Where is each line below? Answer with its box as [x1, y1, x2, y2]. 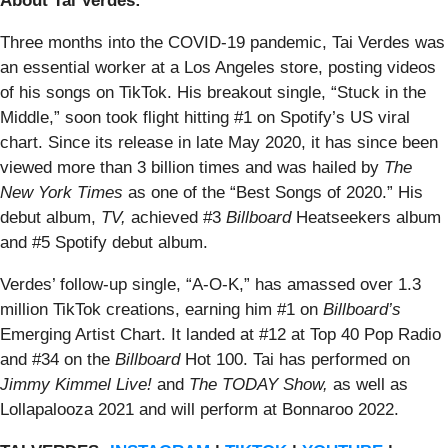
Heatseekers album [296, 207, 441, 227]
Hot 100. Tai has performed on [180, 349, 410, 369]
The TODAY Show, [189, 374, 333, 394]
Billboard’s [323, 299, 401, 319]
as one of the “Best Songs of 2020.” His [128, 182, 423, 202]
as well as [333, 374, 408, 394]
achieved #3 [131, 207, 226, 227]
